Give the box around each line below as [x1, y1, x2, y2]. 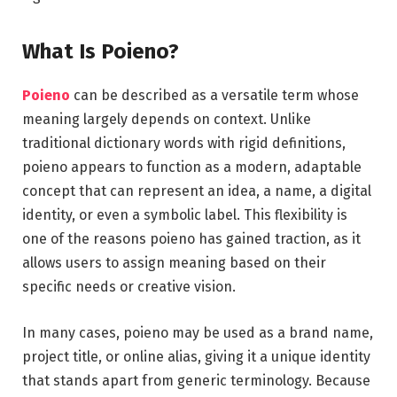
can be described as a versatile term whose [70, 87, 359, 105]
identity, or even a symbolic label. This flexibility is [22, 206, 347, 224]
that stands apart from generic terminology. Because [22, 371, 370, 389]
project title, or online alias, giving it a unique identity [22, 347, 370, 365]
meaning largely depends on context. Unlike [22, 111, 311, 128]
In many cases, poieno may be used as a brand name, [22, 323, 373, 341]
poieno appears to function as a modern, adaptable [22, 159, 362, 176]
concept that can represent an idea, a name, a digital [22, 183, 371, 200]
